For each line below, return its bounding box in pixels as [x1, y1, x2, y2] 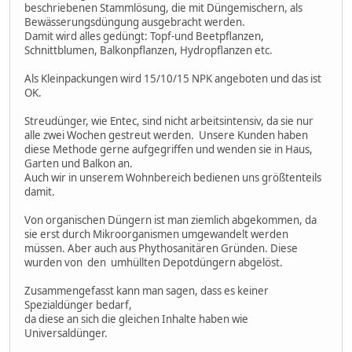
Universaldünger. [24, 325, 108, 340]
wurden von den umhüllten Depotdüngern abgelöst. [24, 255, 283, 269]
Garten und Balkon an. [24, 156, 133, 170]
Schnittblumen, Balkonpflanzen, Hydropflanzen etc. [24, 42, 273, 57]
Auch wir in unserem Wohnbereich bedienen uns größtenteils [24, 170, 321, 185]
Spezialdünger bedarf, [24, 297, 132, 312]
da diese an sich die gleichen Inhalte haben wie [24, 311, 248, 326]
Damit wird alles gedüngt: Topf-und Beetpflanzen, [24, 28, 264, 43]
